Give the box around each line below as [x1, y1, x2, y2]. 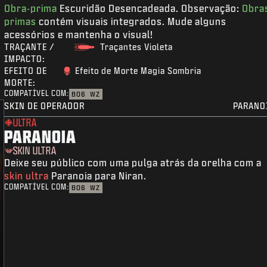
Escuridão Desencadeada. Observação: [57, 3, 243, 14]
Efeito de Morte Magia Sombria [75, 66, 202, 76]
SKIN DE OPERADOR [4, 101, 85, 111]
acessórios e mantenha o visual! [4, 29, 154, 40]
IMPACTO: [4, 54, 45, 64]
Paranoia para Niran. [49, 170, 147, 181]
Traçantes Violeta [100, 42, 173, 52]
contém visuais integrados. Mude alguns [36, 16, 227, 27]
